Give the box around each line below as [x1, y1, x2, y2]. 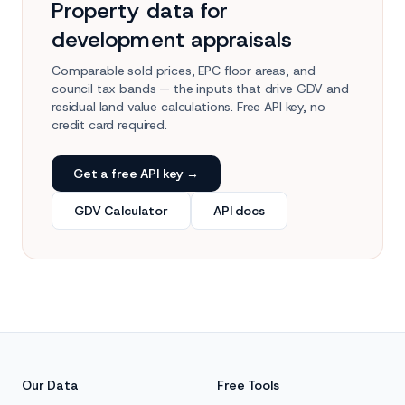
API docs [212, 202, 265, 219]
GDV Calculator [74, 202, 168, 219]
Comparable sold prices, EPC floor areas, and [52, 62, 316, 79]
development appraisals [52, 25, 293, 54]
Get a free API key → [73, 165, 199, 182]
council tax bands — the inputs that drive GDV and [52, 80, 349, 97]
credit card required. [52, 117, 167, 133]
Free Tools [217, 377, 279, 393]
